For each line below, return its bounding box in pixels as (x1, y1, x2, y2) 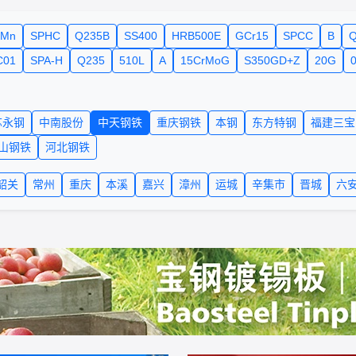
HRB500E (172, 29, 221, 42)
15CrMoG (180, 54, 230, 67)
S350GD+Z (244, 54, 300, 67)
